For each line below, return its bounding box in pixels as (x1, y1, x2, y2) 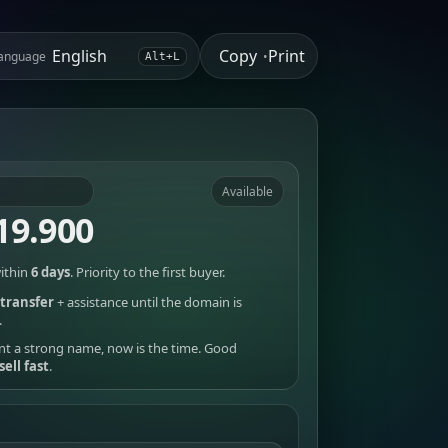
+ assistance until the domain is (53, 293, 242, 311)
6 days (30, 263, 70, 281)
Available (221, 183, 273, 200)
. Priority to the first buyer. (69, 263, 225, 281)
